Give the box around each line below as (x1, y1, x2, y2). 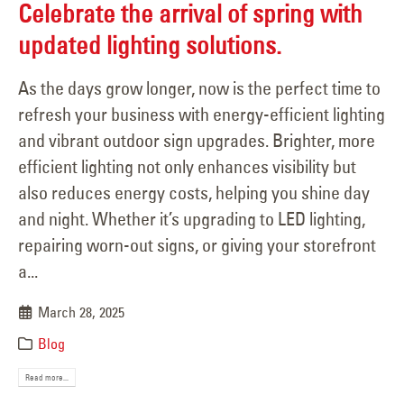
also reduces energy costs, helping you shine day (18, 180, 370, 204)
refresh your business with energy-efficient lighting (18, 102, 385, 125)
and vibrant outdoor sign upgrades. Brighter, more (18, 128, 375, 151)
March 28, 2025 (38, 302, 125, 321)
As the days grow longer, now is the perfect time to (18, 76, 381, 99)
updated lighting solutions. (18, 30, 281, 61)
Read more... (25, 372, 69, 382)
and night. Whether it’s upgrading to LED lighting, (18, 207, 365, 230)
